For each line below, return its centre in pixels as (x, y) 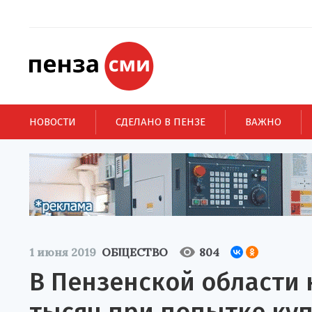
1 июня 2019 (63, 252)
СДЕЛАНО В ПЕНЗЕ (161, 122)
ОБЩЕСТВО (135, 252)
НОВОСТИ (53, 122)
